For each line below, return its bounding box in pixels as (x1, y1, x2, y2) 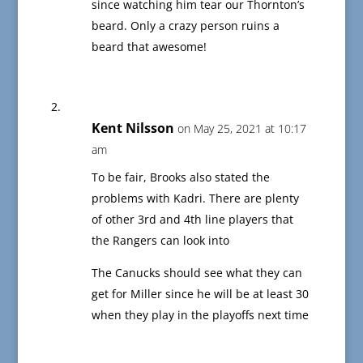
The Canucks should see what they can (91, 265, 302, 281)
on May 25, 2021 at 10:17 (177, 121, 306, 137)
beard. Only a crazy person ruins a (91, 18, 280, 34)
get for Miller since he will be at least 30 (91, 286, 309, 302)
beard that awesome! (91, 39, 207, 55)
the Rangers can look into (91, 233, 229, 249)
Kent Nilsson (91, 119, 174, 138)
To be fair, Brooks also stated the (91, 169, 270, 186)
